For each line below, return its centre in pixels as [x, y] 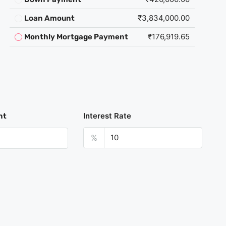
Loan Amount [49, 18]
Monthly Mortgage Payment [76, 37]
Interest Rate [107, 116]
